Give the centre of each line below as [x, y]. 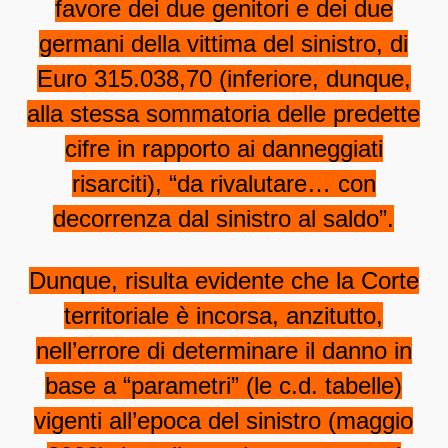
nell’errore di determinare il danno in [223, 351]
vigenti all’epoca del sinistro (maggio [224, 421]
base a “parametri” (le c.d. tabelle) [224, 386]
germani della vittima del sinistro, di [224, 44]
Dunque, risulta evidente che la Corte [223, 281]
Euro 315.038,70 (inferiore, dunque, [223, 79]
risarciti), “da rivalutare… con [223, 184]
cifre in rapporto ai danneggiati [223, 149]
